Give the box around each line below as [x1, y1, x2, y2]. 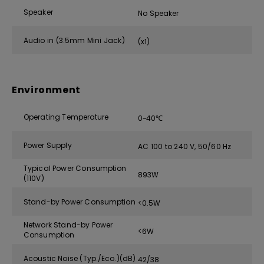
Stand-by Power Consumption [24, 196, 136, 207]
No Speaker [138, 8, 179, 18]
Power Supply [24, 140, 72, 150]
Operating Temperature [24, 111, 109, 122]
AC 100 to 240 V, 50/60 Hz [138, 141, 232, 151]
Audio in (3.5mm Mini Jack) [24, 35, 125, 45]
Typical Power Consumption [24, 163, 127, 173]
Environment [12, 83, 81, 97]
